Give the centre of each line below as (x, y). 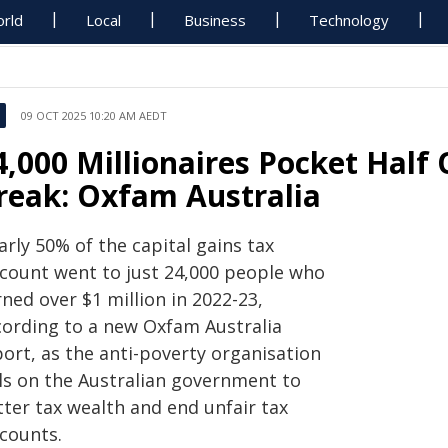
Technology (349, 20)
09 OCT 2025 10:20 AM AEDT (94, 115)
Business (215, 20)
